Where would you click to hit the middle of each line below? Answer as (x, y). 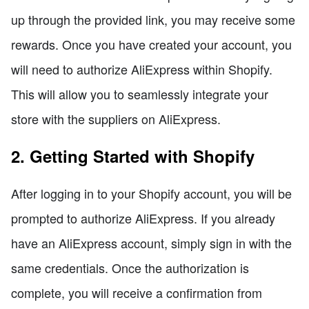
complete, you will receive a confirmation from (137, 292)
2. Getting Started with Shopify (133, 156)
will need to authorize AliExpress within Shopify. (142, 69)
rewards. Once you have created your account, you (151, 44)
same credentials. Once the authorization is (130, 267)
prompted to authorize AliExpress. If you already (143, 218)
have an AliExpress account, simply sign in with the (151, 242)
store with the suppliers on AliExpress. (116, 118)
